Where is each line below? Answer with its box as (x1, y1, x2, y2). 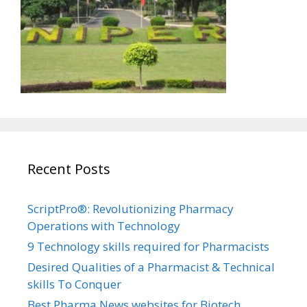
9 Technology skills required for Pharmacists (27, 238, 269, 254)
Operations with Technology (27, 218, 180, 234)
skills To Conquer (27, 276, 121, 292)
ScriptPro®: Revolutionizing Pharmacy (27, 201, 234, 217)
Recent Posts (27, 160, 110, 178)
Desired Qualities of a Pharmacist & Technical (27, 259, 275, 275)
